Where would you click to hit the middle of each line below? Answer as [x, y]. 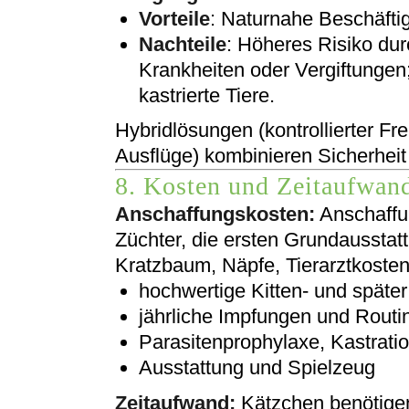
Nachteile [183, 45]
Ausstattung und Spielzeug [257, 368]
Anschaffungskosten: [215, 215]
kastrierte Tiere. [207, 96]
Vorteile [174, 19]
